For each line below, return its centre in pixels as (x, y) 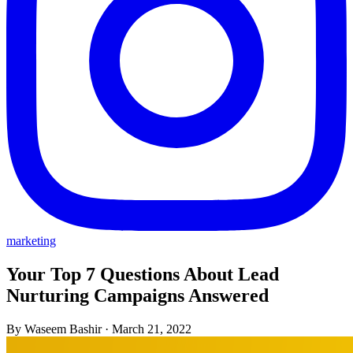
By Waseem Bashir (54, 329)
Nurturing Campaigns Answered (137, 295)
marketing (31, 241)
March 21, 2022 (152, 329)
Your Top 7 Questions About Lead (143, 274)
